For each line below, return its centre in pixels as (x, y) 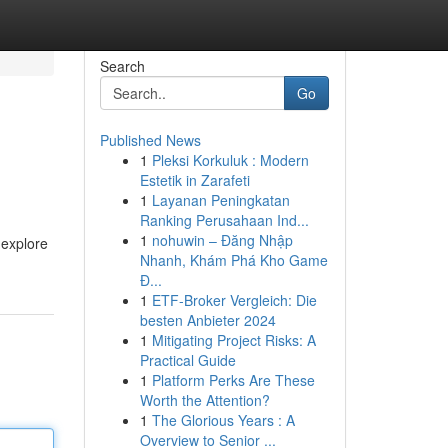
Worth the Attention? (204, 400)
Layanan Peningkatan (220, 200)
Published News (150, 140)
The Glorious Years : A (223, 420)
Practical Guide (187, 360)
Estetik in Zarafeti (194, 180)
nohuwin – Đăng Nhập (222, 240)
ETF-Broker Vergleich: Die (234, 300)
